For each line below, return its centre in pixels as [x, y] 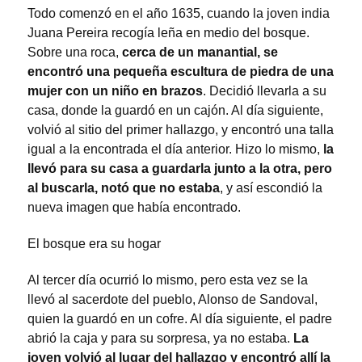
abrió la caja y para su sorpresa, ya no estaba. [160, 338]
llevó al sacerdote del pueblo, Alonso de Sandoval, [173, 299]
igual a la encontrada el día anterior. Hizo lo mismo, [175, 149]
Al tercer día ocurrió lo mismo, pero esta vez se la [168, 280]
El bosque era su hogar [94, 243]
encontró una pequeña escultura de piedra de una [181, 72]
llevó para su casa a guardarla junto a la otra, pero [180, 169]
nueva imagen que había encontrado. [134, 208]
